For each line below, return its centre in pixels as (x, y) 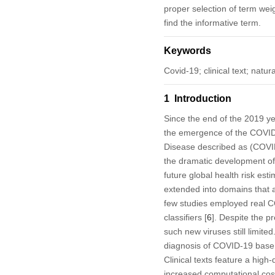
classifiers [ (185, 217)
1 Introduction (197, 98)
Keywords (187, 50)
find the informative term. (212, 22)
